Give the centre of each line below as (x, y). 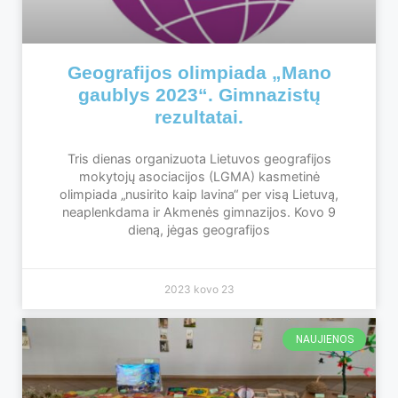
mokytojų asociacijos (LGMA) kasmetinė (199, 177)
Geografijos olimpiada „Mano (199, 73)
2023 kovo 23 (199, 290)
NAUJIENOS (324, 340)
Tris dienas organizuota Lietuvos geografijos (199, 159)
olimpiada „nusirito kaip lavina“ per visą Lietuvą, (199, 195)
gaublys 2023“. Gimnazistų (199, 95)
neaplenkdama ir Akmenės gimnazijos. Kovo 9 (199, 212)
